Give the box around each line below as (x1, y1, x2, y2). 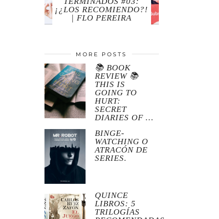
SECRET (95, 104, 127, 114)
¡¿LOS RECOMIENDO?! (55, 4, 149, 14)
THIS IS (95, 79, 126, 89)
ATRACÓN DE (95, 145, 148, 154)
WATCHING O (95, 136, 149, 146)
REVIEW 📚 (95, 71, 139, 81)
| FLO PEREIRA (71, 13, 132, 22)
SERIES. (95, 153, 127, 163)
